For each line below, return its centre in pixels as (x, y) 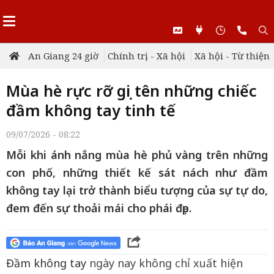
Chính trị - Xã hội (146, 56)
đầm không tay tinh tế (91, 110)
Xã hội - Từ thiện (232, 56)
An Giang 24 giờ (63, 56)
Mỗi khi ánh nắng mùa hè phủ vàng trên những (137, 155)
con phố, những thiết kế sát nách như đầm (137, 172)
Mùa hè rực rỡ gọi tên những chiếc (131, 91)
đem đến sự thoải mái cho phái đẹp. (99, 208)
